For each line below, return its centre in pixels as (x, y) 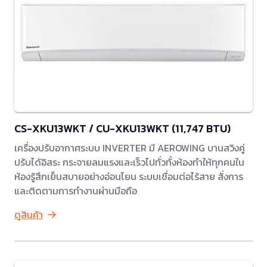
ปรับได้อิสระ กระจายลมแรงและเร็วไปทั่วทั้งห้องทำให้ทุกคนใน (129, 162)
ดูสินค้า (29, 215)
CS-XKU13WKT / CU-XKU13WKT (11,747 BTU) (122, 129)
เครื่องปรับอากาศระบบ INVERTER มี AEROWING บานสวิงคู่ (130, 148)
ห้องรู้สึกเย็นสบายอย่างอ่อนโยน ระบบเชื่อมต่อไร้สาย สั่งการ (129, 177)
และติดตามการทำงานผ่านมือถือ (76, 191)
